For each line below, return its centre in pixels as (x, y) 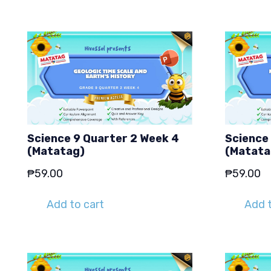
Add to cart (76, 205)
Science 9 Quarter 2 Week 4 (103, 138)
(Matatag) (56, 151)
